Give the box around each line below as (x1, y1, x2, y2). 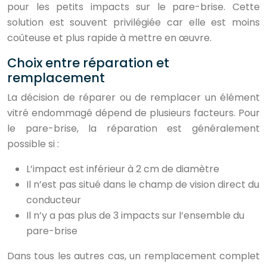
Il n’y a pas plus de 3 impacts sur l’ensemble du (26, 209, 244, 222)
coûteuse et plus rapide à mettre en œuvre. (7, 31, 212, 45)
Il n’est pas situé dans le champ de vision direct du (26, 178, 259, 191)
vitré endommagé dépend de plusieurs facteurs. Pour (7, 106, 260, 120)
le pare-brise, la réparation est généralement (7, 122, 260, 135)
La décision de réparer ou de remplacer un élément (7, 91, 260, 104)
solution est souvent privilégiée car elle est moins (7, 15, 260, 29)
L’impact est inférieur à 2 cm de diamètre (26, 162, 219, 176)
